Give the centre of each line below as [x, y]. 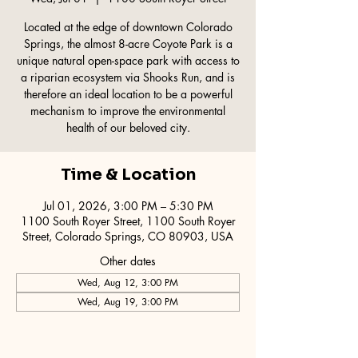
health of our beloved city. [128, 128]
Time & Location [128, 175]
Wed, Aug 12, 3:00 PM [128, 283]
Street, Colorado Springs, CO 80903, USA [128, 237]
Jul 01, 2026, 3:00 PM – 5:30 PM [128, 206]
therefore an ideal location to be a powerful [128, 94]
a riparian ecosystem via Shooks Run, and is [128, 78]
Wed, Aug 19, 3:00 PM [128, 302]
